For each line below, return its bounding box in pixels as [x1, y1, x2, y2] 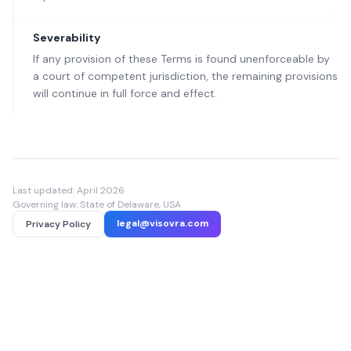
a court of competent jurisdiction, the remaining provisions [33, 69, 338, 83]
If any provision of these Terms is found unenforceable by [33, 52, 330, 66]
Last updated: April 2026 [13, 184, 125, 197]
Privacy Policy [26, 218, 91, 230]
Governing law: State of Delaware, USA [13, 198, 181, 211]
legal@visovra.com [117, 217, 208, 230]
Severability [33, 31, 100, 45]
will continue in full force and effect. [33, 86, 217, 100]
